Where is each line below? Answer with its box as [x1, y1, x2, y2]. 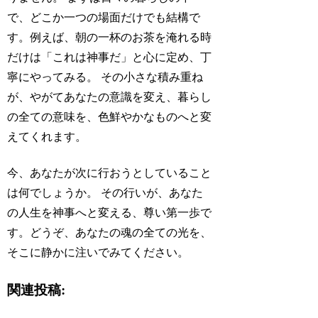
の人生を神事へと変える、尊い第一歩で [7, 206, 212, 219]
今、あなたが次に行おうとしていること [7, 166, 212, 179]
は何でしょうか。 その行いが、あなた [7, 186, 204, 199]
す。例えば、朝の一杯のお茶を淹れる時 [7, 31, 212, 44]
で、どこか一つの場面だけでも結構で [7, 11, 201, 24]
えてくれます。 [7, 131, 87, 143]
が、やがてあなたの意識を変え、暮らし [7, 91, 212, 104]
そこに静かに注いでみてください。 [7, 246, 190, 258]
